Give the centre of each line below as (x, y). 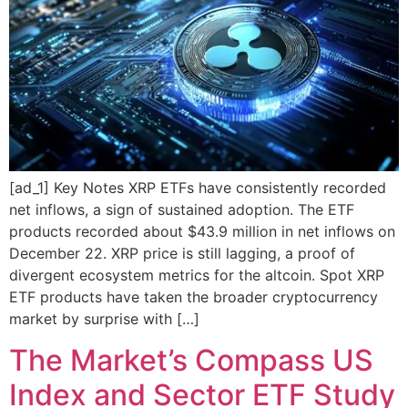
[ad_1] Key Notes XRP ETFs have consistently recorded (198, 188)
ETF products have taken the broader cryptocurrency (194, 297)
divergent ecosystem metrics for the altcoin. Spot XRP (197, 275)
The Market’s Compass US (191, 360)
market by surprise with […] (104, 319)
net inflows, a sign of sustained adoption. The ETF (182, 210)
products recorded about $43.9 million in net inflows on (202, 232)
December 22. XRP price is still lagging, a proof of (182, 254)
